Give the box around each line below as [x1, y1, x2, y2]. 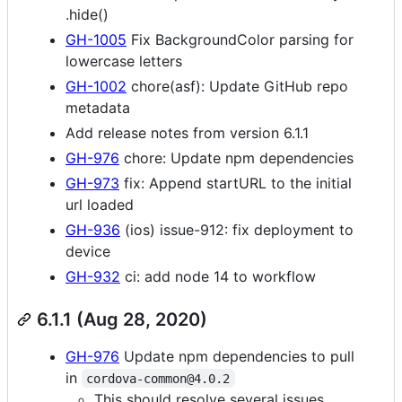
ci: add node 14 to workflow [120, 267, 316, 285]
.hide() [66, 4, 109, 23]
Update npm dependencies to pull [119, 346, 354, 365]
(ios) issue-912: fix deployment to [120, 220, 354, 239]
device [66, 241, 110, 260]
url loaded [66, 195, 134, 214]
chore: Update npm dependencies [119, 148, 354, 167]
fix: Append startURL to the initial [119, 173, 352, 192]
